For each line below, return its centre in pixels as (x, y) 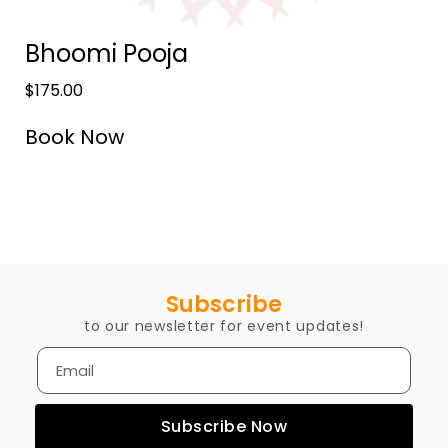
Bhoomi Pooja (106, 53)
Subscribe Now (224, 427)
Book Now (74, 136)
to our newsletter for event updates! (224, 325)
